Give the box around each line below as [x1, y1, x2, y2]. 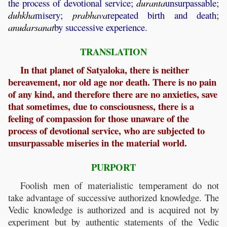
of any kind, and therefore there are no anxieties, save [8, 87, 217, 101]
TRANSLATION [80, 45, 147, 59]
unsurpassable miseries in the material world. [8, 136, 187, 150]
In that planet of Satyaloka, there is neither [20, 63, 189, 77]
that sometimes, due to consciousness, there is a [8, 99, 194, 113]
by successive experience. [54, 21, 147, 34]
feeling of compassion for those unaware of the [8, 111, 189, 126]
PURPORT [91, 160, 136, 174]
